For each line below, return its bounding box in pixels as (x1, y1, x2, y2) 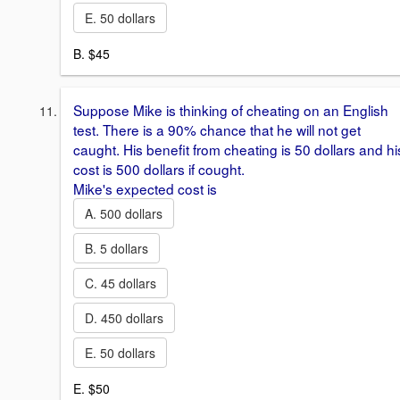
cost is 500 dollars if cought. (73, 158, 245, 179)
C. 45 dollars (85, 273, 156, 292)
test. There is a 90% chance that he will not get (73, 119, 361, 139)
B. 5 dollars (85, 238, 148, 257)
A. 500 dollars (85, 204, 162, 222)
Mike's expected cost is (73, 178, 217, 198)
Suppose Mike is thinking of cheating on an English (73, 99, 388, 120)
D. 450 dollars (85, 308, 163, 327)
